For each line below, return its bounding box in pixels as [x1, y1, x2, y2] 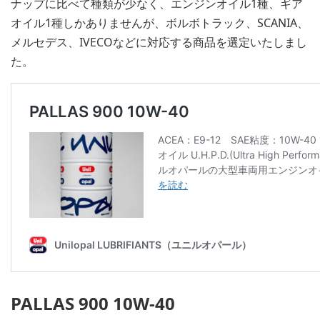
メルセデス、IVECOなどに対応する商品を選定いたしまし [11, 34, 307, 50]
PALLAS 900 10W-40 [11, 291, 175, 315]
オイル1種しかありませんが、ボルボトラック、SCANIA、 [11, 14, 309, 31]
